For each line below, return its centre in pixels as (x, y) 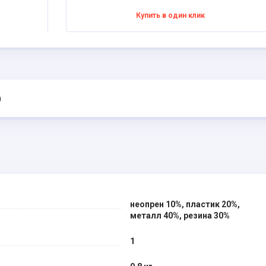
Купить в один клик (170, 15)
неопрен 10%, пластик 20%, (185, 204)
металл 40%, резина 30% (180, 216)
